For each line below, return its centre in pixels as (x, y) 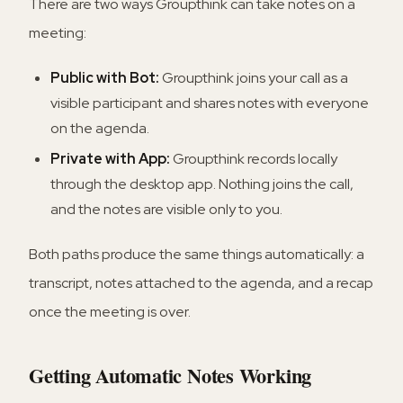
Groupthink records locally (254, 159)
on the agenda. (100, 128)
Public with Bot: (105, 78)
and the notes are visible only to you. (166, 210)
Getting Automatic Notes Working (170, 376)
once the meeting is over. (110, 312)
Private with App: (110, 159)
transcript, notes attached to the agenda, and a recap (201, 283)
